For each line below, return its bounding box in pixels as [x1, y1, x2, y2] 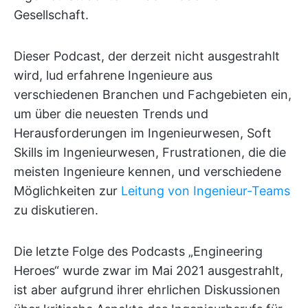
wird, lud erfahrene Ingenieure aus [14, 68, 212, 82]
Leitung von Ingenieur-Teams [121, 184, 290, 198]
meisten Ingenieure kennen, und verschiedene [14, 164, 281, 179]
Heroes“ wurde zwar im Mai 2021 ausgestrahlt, [14, 263, 283, 278]
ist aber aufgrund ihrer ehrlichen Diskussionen [14, 283, 280, 297]
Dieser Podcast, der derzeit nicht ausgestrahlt [14, 49, 280, 63]
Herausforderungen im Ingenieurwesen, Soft [14, 126, 272, 140]
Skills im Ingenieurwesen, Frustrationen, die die [14, 145, 286, 159]
